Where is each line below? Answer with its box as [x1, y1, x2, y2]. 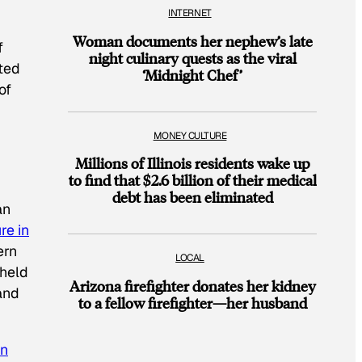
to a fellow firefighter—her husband [78, 293, 307, 313]
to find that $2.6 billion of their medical [68, 170, 317, 190]
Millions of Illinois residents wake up [75, 154, 309, 173]
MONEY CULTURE [153, 128, 227, 142]
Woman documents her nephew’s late [72, 31, 313, 50]
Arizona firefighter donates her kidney [69, 276, 316, 296]
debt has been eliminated [112, 187, 273, 207]
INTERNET [168, 6, 212, 20]
